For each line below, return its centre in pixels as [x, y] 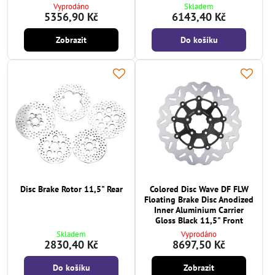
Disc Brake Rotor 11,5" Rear [71, 189]
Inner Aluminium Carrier [199, 210]
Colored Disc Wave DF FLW [199, 189]
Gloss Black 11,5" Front [199, 220]
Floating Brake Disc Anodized [199, 199]
